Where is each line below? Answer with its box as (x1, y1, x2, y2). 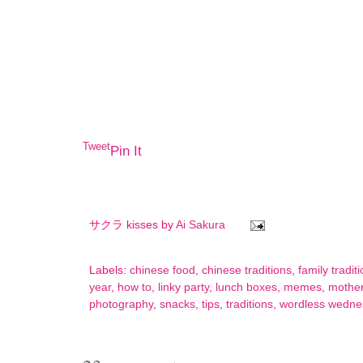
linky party (158, 281, 209, 294)
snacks (160, 298, 195, 311)
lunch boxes (216, 281, 277, 294)
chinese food (130, 264, 195, 277)
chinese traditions (202, 264, 292, 277)
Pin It (110, 143, 142, 160)
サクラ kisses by (89, 218, 176, 231)
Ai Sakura (176, 218, 228, 231)
